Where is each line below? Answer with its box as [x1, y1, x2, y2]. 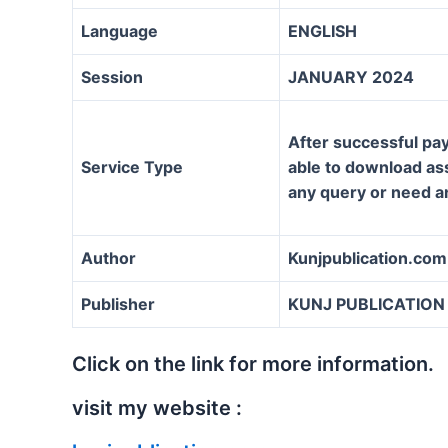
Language [81, 20, 158, 41]
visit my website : [72, 395, 242, 420]
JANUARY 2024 [288, 66, 414, 87]
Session [81, 66, 143, 87]
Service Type [81, 156, 183, 177]
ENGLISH [288, 20, 357, 41]
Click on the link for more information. [72, 351, 434, 376]
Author [81, 247, 136, 268]
